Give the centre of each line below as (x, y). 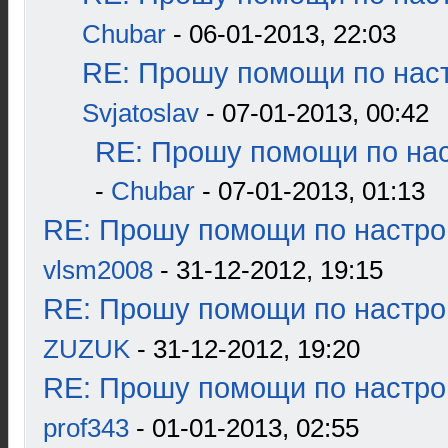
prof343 (86, 428)
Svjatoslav (140, 113)
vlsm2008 (98, 270)
